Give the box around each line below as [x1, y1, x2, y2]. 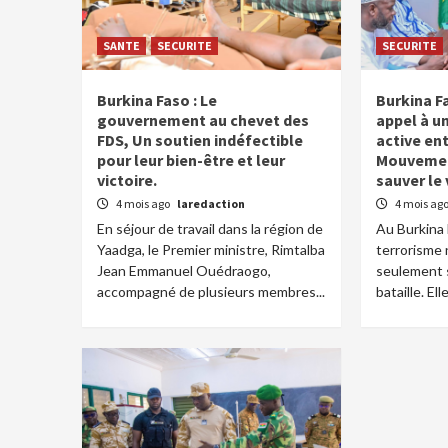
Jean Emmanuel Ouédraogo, [97, 262, 271, 279]
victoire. [97, 170, 157, 190]
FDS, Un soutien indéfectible [97, 130, 303, 150]
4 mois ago [116, 196, 172, 211]
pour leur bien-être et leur [97, 150, 285, 170]
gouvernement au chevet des [97, 110, 309, 130]
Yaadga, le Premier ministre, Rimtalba [97, 241, 325, 258]
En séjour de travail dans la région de [97, 220, 323, 237]
